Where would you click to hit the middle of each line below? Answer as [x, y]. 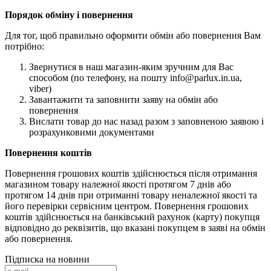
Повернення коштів [48, 153]
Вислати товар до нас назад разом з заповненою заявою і [146, 122]
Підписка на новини [47, 260]
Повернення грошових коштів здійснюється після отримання [131, 174]
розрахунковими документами [92, 132]
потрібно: [24, 47]
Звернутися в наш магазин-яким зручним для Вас [131, 67]
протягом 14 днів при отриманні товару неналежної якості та [131, 195]
